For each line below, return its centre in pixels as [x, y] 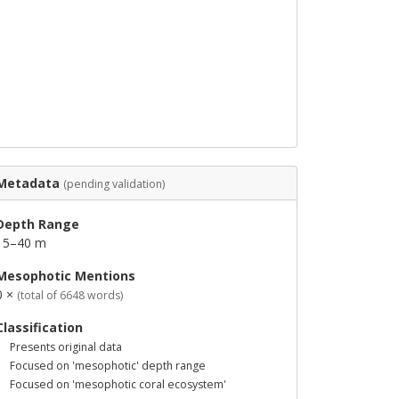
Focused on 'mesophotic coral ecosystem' [118, 384]
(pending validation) [114, 184]
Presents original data [66, 347]
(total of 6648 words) [70, 295]
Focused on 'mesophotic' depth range [108, 366]
